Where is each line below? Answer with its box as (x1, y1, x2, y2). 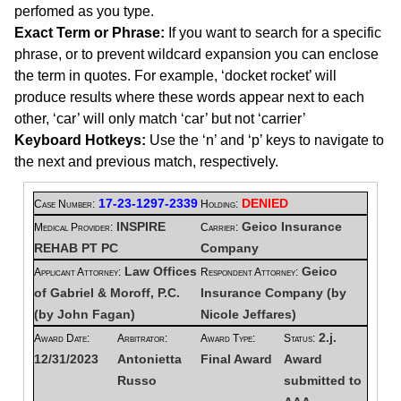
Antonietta (117, 352, 182, 366)
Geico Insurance (242, 219, 342, 234)
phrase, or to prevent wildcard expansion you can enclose (14, 47, 379, 62)
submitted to (284, 373, 362, 388)
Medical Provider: (34, 221, 113, 234)
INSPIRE (116, 219, 166, 234)
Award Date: (34, 332, 90, 345)
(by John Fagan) (34, 307, 135, 321)
